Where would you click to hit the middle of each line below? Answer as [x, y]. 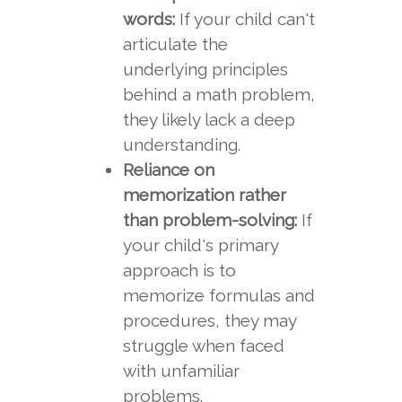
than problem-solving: [210, 220]
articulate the [175, 44]
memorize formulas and [218, 295]
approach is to [179, 270]
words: [149, 19]
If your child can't [245, 19]
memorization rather [204, 195]
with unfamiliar [181, 371]
